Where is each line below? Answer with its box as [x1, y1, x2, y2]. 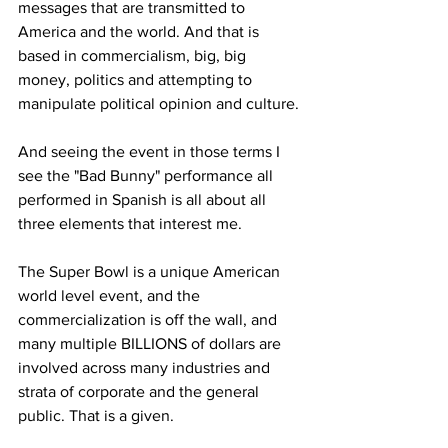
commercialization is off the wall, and [18, 311, 281, 328]
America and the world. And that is [18, 23, 263, 40]
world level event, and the [18, 287, 204, 304]
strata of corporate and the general [18, 383, 263, 400]
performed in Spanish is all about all [18, 191, 270, 208]
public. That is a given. [18, 407, 174, 424]
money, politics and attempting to [18, 71, 256, 88]
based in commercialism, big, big [18, 47, 250, 64]
